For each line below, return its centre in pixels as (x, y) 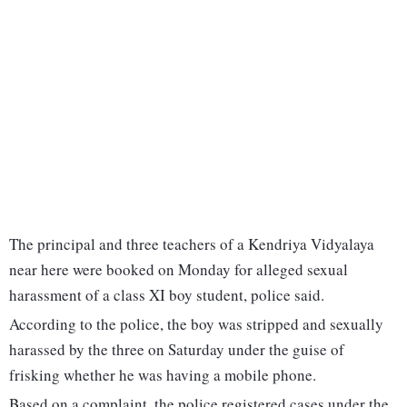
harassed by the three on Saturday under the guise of (177, 350)
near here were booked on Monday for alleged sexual (179, 270)
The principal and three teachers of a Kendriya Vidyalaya (192, 244)
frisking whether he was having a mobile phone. (163, 375)
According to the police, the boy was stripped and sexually (196, 324)
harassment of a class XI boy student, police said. (167, 295)
